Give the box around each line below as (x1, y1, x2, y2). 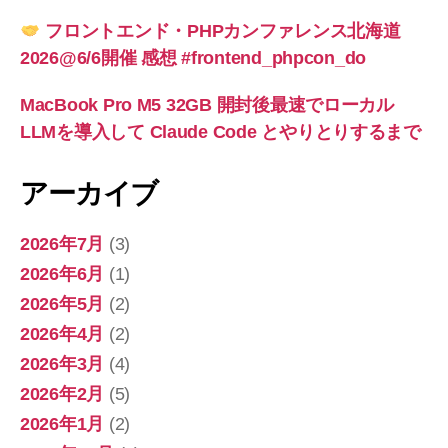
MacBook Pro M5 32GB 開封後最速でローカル (20, 95, 394, 116)
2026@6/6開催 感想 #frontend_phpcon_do (20, 48, 367, 69)
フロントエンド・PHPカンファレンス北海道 (40, 21, 401, 42)
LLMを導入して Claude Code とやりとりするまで (20, 122, 421, 143)
